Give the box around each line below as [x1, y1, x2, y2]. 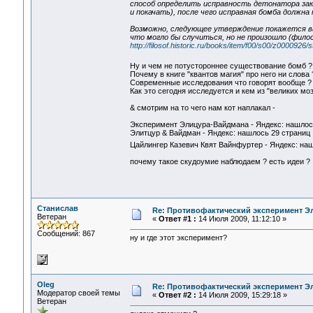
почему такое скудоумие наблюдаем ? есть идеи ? [129, 157, 310, 166]
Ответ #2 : [158, 291, 196, 299]
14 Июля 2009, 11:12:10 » [196, 214, 286, 223]
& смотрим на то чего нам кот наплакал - [129, 103, 275, 112]
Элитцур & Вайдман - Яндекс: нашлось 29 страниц [129, 129, 310, 138]
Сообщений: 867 [36, 229, 95, 238]
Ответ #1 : [158, 214, 196, 223]
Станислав [36, 204, 78, 212]
